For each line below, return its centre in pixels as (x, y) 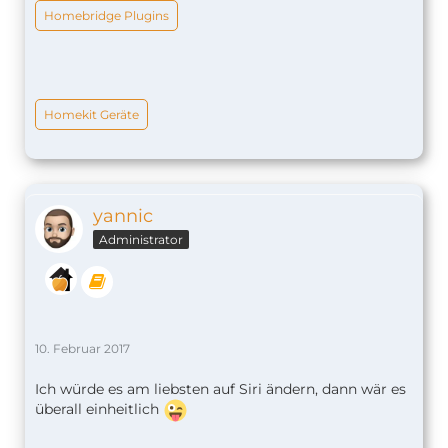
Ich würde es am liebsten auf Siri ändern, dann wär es (220, 389)
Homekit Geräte (91, 115)
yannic (123, 216)
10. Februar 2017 (82, 349)
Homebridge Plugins (106, 16)
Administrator (141, 240)
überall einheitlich (99, 409)
